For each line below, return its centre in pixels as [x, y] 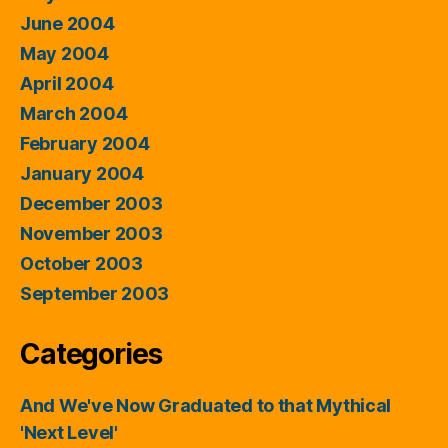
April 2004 [67, 83]
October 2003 [81, 263]
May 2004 [64, 53]
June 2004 [67, 23]
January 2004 [82, 173]
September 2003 [95, 293]
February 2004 [85, 143]
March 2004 [74, 113]
